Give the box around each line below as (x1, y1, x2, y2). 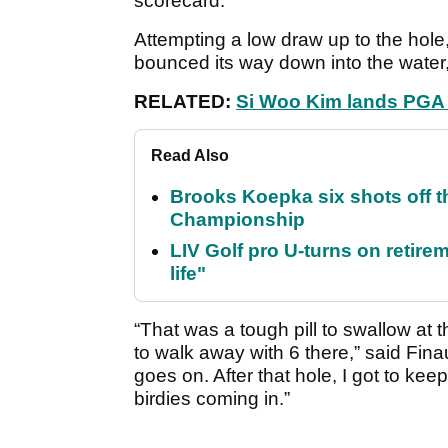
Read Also (151, 147, 229, 165)
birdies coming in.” (134, 388, 290, 410)
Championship (170, 209, 305, 231)
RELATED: (134, 91, 236, 113)
